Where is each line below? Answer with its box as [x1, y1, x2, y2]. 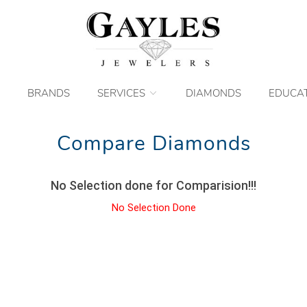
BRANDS [27, 86, 70, 100]
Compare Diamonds [56, 129, 251, 158]
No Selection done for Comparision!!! [51, 177, 256, 193]
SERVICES [97, 86, 148, 100]
